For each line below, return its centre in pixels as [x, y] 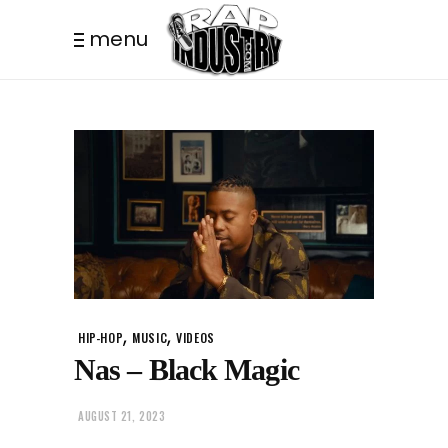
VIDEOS [195, 337]
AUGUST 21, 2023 [122, 416]
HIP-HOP [101, 337]
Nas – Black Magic [186, 369]
